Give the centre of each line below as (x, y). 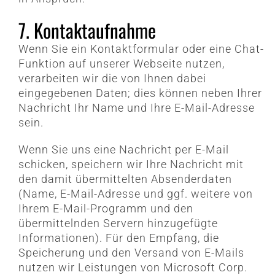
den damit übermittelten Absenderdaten (125, 179)
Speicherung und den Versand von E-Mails (131, 253)
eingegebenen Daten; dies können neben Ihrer (140, 93)
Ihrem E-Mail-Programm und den (106, 209)
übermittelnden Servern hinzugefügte (118, 223)
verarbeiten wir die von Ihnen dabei (112, 79)
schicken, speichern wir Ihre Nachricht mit (131, 165)
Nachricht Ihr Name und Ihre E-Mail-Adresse (136, 108)
